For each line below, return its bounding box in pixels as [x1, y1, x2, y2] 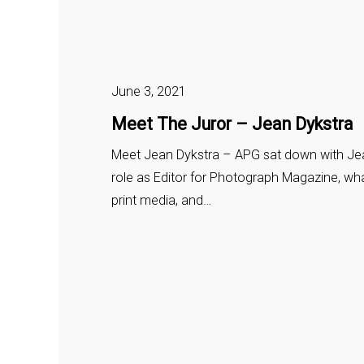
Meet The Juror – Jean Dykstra [110, 113, 353, 134]
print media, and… [110, 193, 211, 209]
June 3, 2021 [110, 83, 186, 99]
